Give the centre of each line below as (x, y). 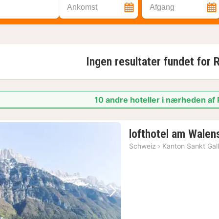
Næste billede (140, 199)
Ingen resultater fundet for (150, 62)
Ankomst (82, 7)
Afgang (162, 7)
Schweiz (143, 146)
